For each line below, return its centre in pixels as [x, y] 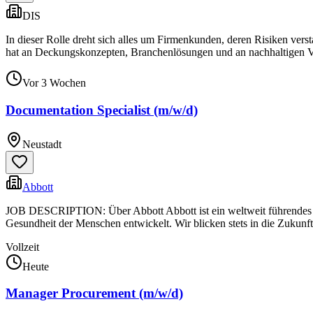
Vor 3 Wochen [54, 83]
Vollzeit [22, 247]
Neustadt [42, 144]
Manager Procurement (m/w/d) [94, 293]
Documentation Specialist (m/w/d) [102, 110]
